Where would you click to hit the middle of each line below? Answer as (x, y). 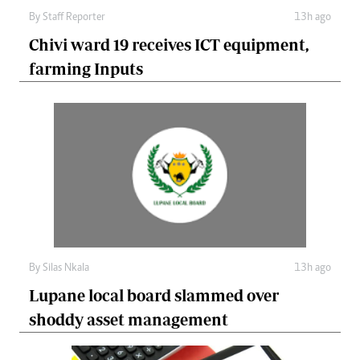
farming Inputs (86, 69)
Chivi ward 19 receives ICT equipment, (169, 45)
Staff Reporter (74, 18)
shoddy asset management (129, 320)
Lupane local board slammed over (154, 296)
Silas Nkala (66, 269)
